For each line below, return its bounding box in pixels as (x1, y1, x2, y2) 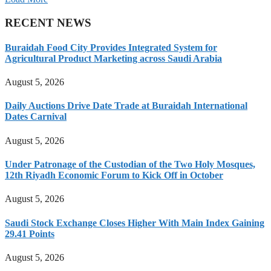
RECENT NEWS (5, 16, 91, 29)
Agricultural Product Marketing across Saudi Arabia (5, 53, 222, 64)
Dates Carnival (5, 111, 67, 122)
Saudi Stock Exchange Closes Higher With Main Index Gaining (5, 217, 264, 228)
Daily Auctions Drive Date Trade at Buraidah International (5, 100, 247, 111)
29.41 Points (5, 228, 54, 239)
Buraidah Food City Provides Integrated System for (5, 42, 217, 53)
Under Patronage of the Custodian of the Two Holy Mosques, (5, 159, 255, 170)
